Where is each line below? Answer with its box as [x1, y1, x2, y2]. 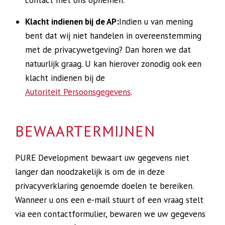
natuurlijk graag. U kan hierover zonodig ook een [25, 58, 201, 69]
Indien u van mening [119, 16, 193, 27]
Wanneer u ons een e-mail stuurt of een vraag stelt [15, 194, 203, 205]
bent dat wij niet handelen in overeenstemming [25, 30, 201, 41]
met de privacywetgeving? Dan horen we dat [25, 44, 191, 55]
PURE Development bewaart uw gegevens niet [15, 152, 189, 163]
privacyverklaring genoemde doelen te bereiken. [15, 180, 193, 191]
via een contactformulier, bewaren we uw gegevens [15, 208, 205, 219]
